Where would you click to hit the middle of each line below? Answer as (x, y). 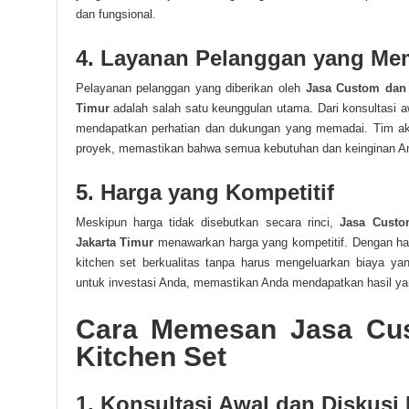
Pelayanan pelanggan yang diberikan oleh (190, 88)
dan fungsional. (115, 14)
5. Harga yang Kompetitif (204, 192)
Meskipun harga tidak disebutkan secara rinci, (208, 222)
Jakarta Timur (115, 242)
